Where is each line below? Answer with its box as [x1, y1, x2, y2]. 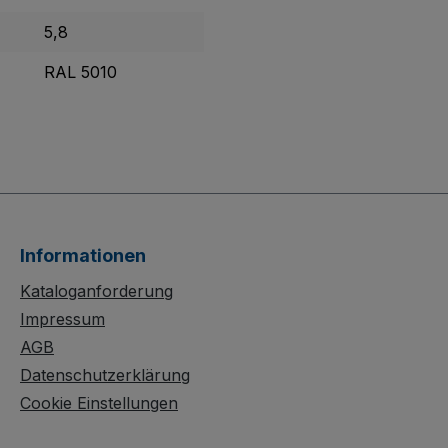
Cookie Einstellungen [20, 393, 178, 414]
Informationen [20, 245, 146, 267]
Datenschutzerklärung [20, 365, 190, 386]
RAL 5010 [44, 62, 117, 83]
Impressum [20, 309, 105, 330]
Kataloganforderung [20, 281, 173, 302]
